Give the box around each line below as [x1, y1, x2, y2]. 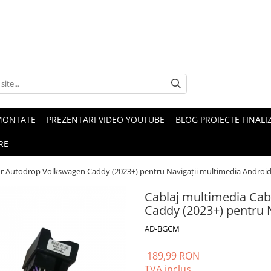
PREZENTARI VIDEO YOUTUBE [47, 114, 165, 125]
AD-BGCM [145, 223, 180, 234]
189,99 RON [147, 249, 200, 263]
